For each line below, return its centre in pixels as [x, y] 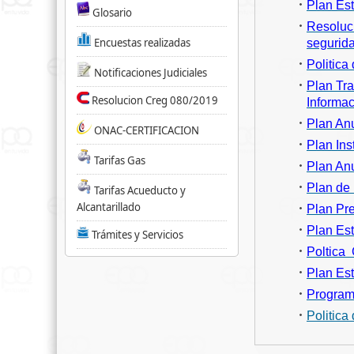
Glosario [112, 13]
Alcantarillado [109, 207]
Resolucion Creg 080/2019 [155, 100]
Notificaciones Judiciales [151, 73]
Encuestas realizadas [142, 43]
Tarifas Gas [120, 160]
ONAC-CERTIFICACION [147, 130]
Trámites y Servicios [137, 235]
